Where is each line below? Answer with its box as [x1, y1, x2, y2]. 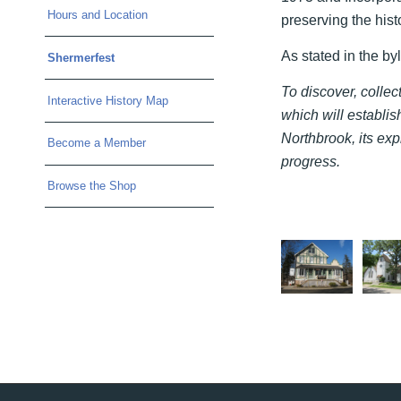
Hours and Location [47, 7, 148, 21]
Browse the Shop [47, 179, 136, 193]
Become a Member [47, 136, 146, 150]
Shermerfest [47, 50, 115, 64]
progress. [280, 153, 340, 169]
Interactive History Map [47, 93, 168, 107]
